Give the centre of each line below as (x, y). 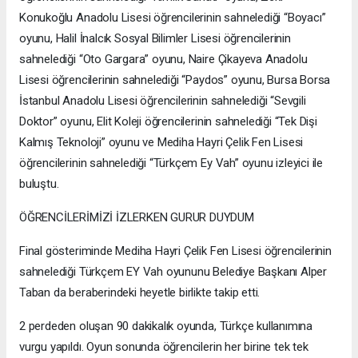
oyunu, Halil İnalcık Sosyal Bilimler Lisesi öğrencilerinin (155, 39)
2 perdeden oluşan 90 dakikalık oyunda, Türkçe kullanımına (166, 326)
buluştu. (39, 184)
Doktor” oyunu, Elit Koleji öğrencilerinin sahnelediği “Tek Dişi (168, 122)
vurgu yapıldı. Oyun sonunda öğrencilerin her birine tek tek (164, 347)
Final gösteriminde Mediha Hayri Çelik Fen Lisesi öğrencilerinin (175, 251)
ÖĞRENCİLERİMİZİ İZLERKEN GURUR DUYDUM (137, 218)
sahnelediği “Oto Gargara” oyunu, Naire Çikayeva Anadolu (163, 60)
